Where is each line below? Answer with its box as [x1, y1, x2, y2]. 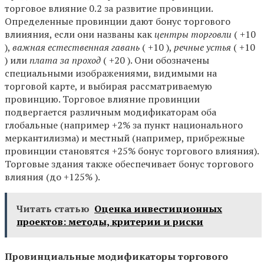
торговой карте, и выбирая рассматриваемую [5, 80, 212, 93]
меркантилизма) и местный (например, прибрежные [5, 131, 245, 145]
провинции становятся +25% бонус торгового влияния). [5, 144, 259, 158]
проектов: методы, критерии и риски [16, 215, 203, 229]
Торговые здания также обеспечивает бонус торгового [5, 157, 253, 171]
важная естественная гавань [12, 41, 140, 54]
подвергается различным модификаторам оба [5, 105, 216, 119]
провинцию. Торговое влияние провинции [5, 93, 200, 106]
